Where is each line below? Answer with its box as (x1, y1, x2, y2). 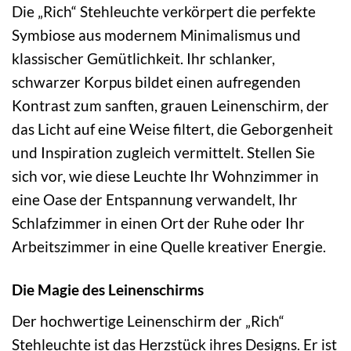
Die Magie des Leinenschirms (12, 280, 204, 299)
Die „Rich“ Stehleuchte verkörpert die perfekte (12, 2, 316, 21)
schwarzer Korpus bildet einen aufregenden (12, 73, 301, 92)
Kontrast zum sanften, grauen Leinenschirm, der (12, 96, 329, 115)
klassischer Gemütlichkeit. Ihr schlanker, (12, 49, 275, 68)
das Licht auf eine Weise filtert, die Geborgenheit (12, 120, 333, 139)
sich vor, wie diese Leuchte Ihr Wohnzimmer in (12, 167, 319, 186)
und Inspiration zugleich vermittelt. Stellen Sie (12, 143, 315, 162)
